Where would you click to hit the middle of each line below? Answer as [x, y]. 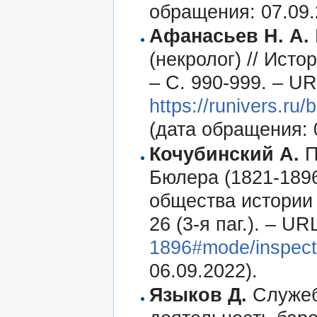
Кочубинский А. [225, 154]
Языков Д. [198, 295]
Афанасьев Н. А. [230, 36]
